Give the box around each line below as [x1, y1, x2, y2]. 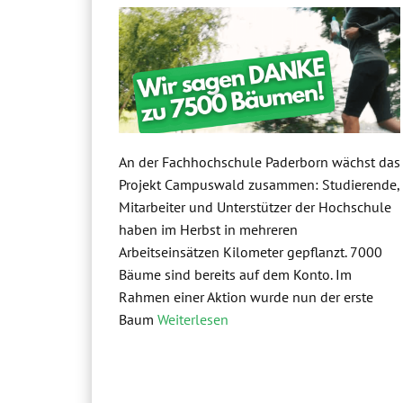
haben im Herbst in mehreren [119, 220, 298, 239]
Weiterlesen [157, 310, 228, 329]
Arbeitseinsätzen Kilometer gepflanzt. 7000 [119, 243, 382, 262]
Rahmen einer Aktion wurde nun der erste [119, 288, 373, 307]
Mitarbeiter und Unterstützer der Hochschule [119, 198, 391, 217]
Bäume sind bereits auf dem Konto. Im [119, 265, 352, 284]
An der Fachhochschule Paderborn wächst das [119, 153, 400, 172]
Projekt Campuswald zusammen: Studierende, [119, 175, 399, 194]
